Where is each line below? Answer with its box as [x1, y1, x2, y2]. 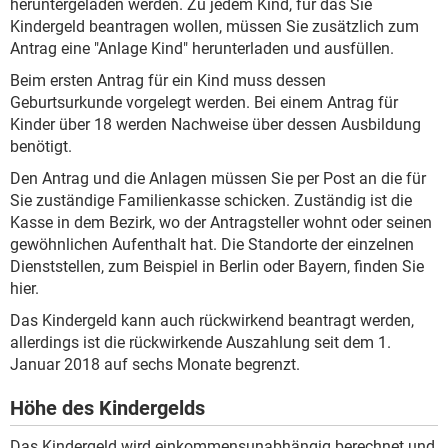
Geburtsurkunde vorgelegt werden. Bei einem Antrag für [10, 92, 398, 112]
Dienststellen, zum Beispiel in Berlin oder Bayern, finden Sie [10, 256, 424, 276]
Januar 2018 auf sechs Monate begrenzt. [10, 354, 300, 374]
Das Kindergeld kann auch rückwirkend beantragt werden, [10, 310, 414, 330]
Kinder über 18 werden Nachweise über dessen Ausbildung [10, 114, 421, 134]
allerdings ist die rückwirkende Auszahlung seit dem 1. [10, 332, 391, 352]
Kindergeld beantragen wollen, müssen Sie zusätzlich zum [10, 16, 419, 36]
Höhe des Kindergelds [10, 395, 205, 420]
